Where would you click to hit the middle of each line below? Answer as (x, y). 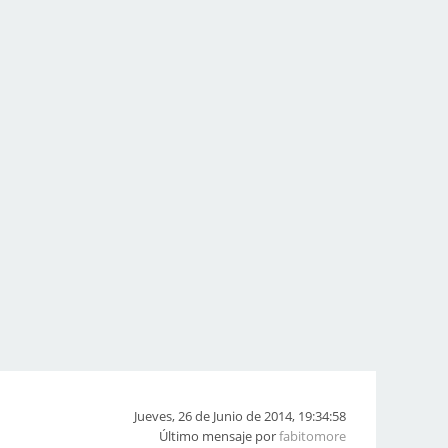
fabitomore (312, 436)
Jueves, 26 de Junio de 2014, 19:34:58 (240, 416)
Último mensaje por (219, 436)
